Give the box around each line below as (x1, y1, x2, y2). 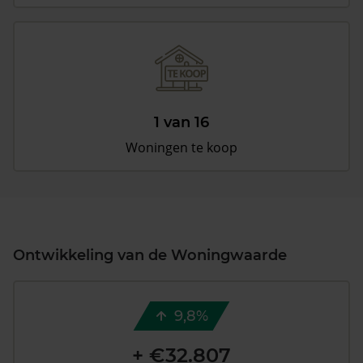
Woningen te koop (126, 139, 237, 156)
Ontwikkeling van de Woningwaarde (13, 246, 287, 264)
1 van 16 (154, 113, 209, 131)
